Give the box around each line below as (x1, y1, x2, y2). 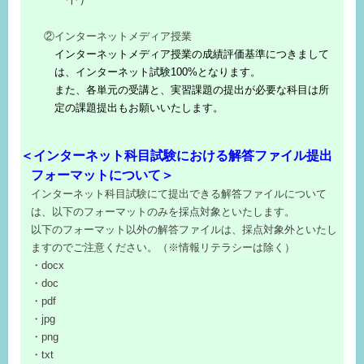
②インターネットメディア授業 (33, 30, 192, 43)
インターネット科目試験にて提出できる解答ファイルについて (31, 187, 327, 200)
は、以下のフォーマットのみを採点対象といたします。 (31, 205, 295, 218)
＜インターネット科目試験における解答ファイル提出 (20, 147, 332, 162)
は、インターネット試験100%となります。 (54, 66, 261, 79)
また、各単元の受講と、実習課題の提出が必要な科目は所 (54, 84, 329, 97)
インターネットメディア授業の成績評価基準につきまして (54, 48, 329, 61)
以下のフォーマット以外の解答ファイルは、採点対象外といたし (31, 223, 337, 236)
